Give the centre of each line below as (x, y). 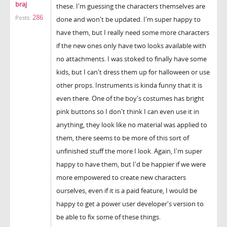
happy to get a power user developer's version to (130, 203)
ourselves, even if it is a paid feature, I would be (127, 190)
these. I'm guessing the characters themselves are (131, 6)
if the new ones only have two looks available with (131, 45)
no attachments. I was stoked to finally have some (131, 59)
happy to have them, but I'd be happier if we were (131, 164)
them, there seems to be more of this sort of (123, 138)
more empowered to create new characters (121, 177)
